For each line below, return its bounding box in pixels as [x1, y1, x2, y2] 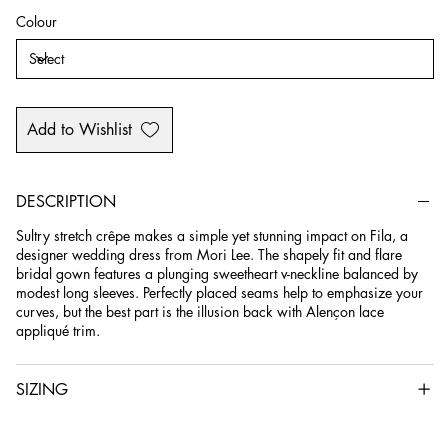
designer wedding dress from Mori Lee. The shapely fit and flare [15, 244, 402, 264]
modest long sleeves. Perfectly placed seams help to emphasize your [15, 282, 423, 302]
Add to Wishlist [26, 118, 132, 140]
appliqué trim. [15, 320, 100, 340]
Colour [15, 11, 57, 31]
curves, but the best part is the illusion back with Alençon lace [15, 301, 384, 321]
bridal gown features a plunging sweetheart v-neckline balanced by [15, 263, 418, 283]
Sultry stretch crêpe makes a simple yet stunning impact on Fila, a [15, 225, 408, 245]
